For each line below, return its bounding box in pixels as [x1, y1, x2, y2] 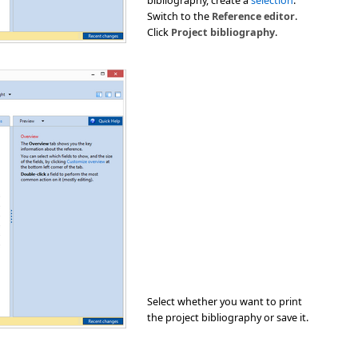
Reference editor [212, 9, 295, 23]
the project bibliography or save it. [147, 310, 308, 324]
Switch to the [147, 9, 212, 23]
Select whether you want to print [147, 294, 302, 308]
